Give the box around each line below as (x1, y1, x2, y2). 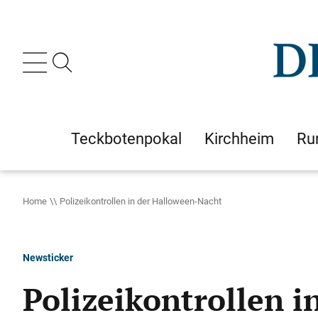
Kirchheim (204, 128, 274, 149)
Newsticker (23, 251, 73, 264)
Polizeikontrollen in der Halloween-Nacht (60, 194, 221, 207)
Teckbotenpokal (71, 128, 182, 149)
